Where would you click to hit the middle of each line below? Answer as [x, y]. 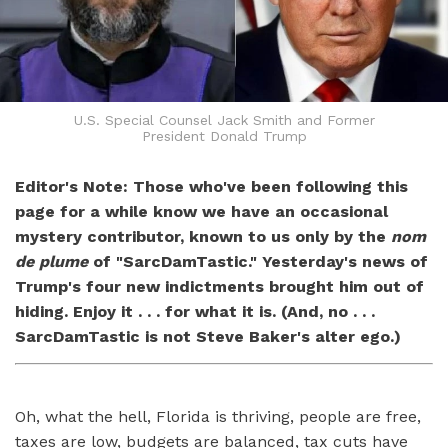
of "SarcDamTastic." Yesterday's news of [258, 262]
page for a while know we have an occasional [201, 212]
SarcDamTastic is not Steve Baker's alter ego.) [208, 337]
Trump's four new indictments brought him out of [219, 287]
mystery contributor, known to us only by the [203, 237]
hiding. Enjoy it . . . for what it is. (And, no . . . [195, 312]
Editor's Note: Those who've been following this [211, 187]
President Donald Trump [224, 136]
